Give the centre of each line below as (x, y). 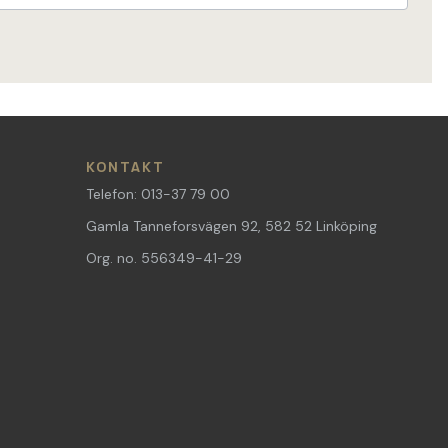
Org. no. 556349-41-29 (164, 258)
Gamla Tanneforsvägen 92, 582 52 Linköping (232, 226)
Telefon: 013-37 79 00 (158, 194)
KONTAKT (126, 169)
